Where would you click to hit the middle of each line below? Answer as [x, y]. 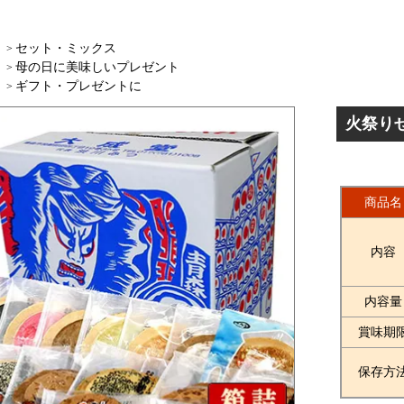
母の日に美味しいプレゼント [97, 67]
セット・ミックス [66, 48]
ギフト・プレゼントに [78, 86]
